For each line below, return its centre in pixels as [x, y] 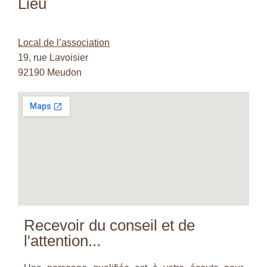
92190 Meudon [50, 72]
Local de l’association [64, 43]
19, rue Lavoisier [53, 58]
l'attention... [62, 241]
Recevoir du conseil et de [109, 225]
